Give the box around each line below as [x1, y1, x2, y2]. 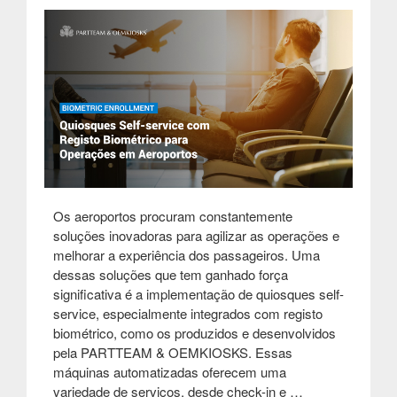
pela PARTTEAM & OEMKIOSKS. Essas [53, 343, 292, 362]
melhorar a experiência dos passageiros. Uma [53, 245, 320, 265]
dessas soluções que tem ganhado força [53, 265, 288, 284]
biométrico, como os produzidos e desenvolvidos [53, 323, 336, 343]
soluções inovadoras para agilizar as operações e [53, 226, 339, 245]
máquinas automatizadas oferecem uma [53, 362, 286, 382]
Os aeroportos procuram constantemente [53, 206, 292, 226]
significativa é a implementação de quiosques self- [53, 284, 344, 304]
